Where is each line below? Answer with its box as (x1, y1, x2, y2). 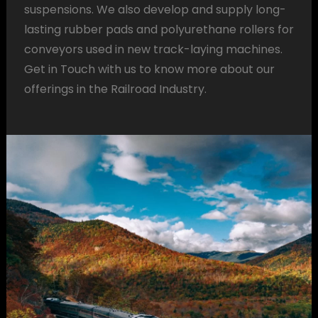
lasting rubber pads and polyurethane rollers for (23, 21, 294, 38)
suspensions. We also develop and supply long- (23, 1, 286, 18)
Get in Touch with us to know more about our (23, 61, 275, 77)
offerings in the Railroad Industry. (23, 81, 207, 97)
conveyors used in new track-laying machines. (23, 41, 283, 57)
